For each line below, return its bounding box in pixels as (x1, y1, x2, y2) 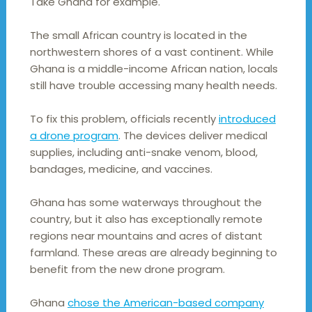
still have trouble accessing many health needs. (29, 78, 277, 93)
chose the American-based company (67, 295, 264, 311)
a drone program (29, 128, 118, 143)
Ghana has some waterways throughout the (29, 195, 262, 210)
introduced (218, 111, 276, 127)
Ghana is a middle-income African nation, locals (29, 61, 278, 77)
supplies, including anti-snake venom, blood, (29, 145, 258, 160)
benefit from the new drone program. (29, 262, 225, 277)
